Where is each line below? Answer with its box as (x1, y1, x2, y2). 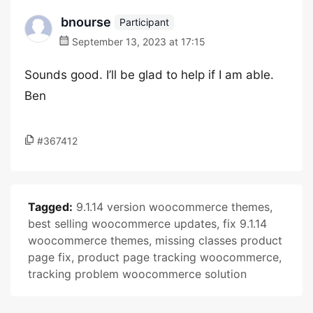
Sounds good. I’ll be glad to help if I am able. (24, 68, 274, 82)
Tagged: (28, 200, 73, 214)
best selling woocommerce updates (28, 217, 217, 231)
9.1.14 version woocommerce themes (76, 200, 270, 214)
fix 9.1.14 (223, 217, 267, 231)
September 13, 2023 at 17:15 (69, 36, 205, 48)
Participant (119, 15, 169, 28)
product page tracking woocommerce (78, 250, 279, 264)
